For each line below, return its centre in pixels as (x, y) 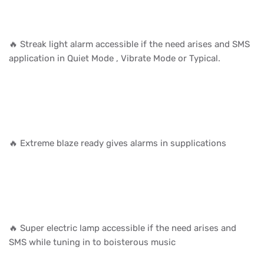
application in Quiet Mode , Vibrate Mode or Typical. (116, 58)
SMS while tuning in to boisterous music (93, 242)
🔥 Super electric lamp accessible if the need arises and (123, 228)
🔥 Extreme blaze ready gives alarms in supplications (119, 143)
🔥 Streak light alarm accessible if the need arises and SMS (129, 44)
